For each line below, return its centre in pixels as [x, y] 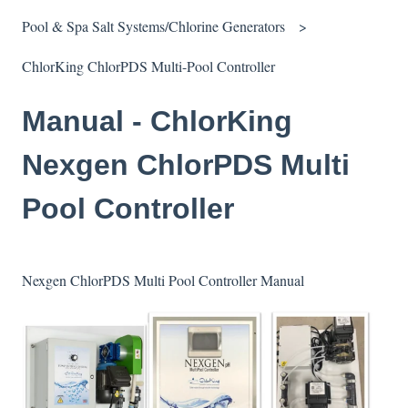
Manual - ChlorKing [157, 121]
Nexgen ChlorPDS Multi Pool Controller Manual [163, 280]
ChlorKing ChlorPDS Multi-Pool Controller [148, 66]
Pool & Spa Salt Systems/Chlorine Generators [153, 26]
